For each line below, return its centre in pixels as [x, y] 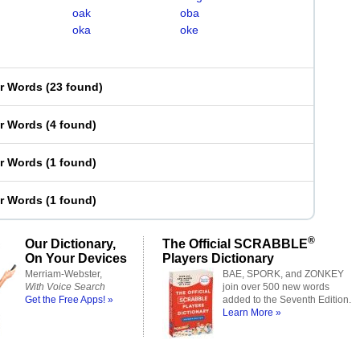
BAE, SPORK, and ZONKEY [283, 274]
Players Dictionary [218, 258]
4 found [71, 125]
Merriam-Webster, [63, 274]
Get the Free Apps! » [69, 300]
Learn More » [252, 313]
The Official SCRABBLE [235, 243]
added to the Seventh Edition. [287, 300]
